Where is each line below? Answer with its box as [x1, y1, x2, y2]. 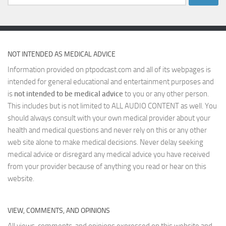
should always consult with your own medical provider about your [8, 113, 210, 123]
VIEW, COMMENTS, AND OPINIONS [8, 206, 110, 215]
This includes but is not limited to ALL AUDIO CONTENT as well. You [8, 101, 217, 110]
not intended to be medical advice [14, 89, 123, 98]
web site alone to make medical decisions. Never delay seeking [8, 137, 203, 147]
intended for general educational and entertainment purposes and [8, 77, 214, 86]
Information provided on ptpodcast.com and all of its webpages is [8, 65, 211, 74]
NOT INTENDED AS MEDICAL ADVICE [8, 49, 116, 59]
